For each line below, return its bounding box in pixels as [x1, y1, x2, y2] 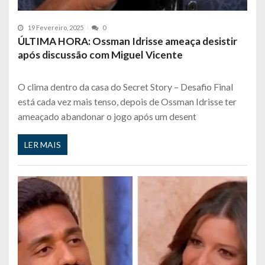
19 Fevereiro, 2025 [28, 24, 83, 32]
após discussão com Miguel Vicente [18, 49, 183, 62]
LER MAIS [24, 139, 61, 150]
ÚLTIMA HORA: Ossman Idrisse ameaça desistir [18, 35, 237, 48]
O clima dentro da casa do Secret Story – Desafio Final [18, 81, 233, 93]
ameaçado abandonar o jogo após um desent [18, 111, 196, 122]
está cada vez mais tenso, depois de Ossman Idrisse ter [18, 96, 237, 108]
